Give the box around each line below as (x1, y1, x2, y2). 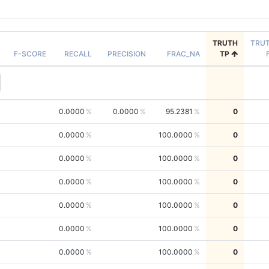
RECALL (64, 49, 92, 58)
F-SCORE (13, 49, 46, 58)
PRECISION (107, 49, 146, 58)
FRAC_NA (166, 49, 200, 58)
